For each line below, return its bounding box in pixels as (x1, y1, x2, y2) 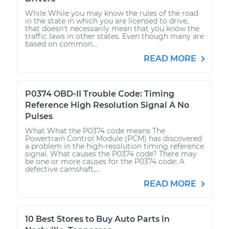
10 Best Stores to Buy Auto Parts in (25, 214, 170, 224)
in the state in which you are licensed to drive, (25, 16, 189, 26)
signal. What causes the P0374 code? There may (25, 149, 197, 158)
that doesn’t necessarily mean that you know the (25, 24, 199, 33)
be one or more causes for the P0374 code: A (25, 156, 185, 166)
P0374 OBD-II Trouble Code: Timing (25, 88, 174, 99)
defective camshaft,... (25, 164, 100, 174)
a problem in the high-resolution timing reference (25, 141, 204, 151)
